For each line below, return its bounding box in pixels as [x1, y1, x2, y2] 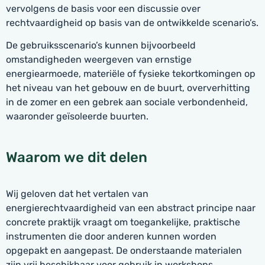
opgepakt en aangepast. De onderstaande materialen [6, 244, 242, 256]
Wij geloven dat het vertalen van [6, 188, 148, 199]
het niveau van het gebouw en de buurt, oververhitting [6, 82, 250, 94]
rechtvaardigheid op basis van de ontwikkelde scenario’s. [6, 17, 258, 28]
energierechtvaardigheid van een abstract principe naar [6, 202, 256, 214]
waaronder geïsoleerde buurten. [6, 111, 148, 122]
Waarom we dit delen [6, 148, 147, 166]
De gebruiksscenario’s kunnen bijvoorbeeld [6, 40, 196, 51]
